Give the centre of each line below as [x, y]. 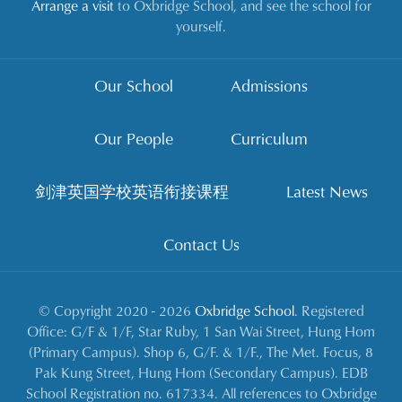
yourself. [201, 26]
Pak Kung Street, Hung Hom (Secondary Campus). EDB [201, 372]
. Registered [329, 310]
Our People [134, 139]
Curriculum [269, 139]
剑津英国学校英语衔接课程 [131, 192]
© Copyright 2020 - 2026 [116, 310]
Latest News [327, 192]
